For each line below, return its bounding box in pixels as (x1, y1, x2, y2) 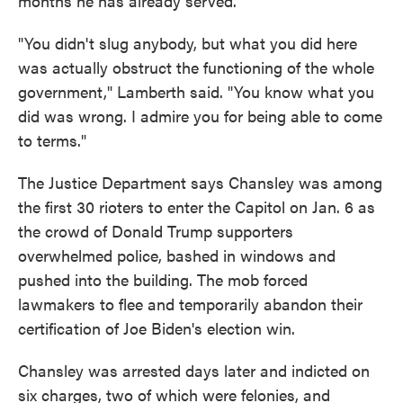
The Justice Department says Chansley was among (18, 171, 382, 193)
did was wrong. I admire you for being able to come (18, 104, 382, 127)
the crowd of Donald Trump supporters (18, 219, 293, 242)
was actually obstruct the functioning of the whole (18, 56, 374, 78)
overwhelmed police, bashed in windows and (18, 244, 336, 266)
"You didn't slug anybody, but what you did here (18, 31, 357, 54)
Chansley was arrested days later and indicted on (18, 359, 370, 381)
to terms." (18, 129, 86, 151)
